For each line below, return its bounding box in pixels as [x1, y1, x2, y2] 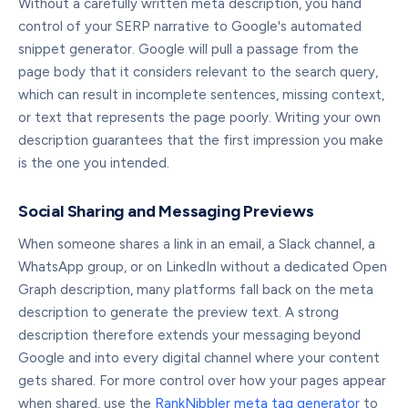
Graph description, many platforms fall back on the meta [18, 281, 373, 298]
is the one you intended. [18, 155, 169, 171]
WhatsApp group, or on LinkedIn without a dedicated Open [18, 259, 387, 275]
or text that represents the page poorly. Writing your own [18, 109, 381, 126]
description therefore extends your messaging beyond [18, 327, 361, 343]
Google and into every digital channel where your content [18, 350, 380, 366]
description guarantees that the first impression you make [18, 132, 383, 148]
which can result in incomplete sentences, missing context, [18, 87, 384, 103]
